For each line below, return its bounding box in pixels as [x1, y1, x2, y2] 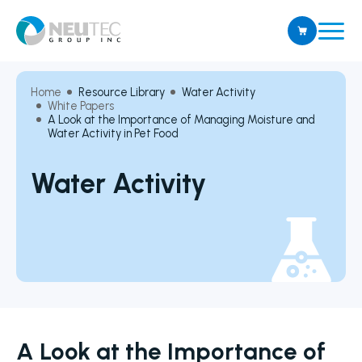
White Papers [48, 99, 114, 113]
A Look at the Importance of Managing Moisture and [48, 112, 315, 127]
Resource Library [78, 85, 165, 99]
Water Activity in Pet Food [48, 126, 179, 141]
